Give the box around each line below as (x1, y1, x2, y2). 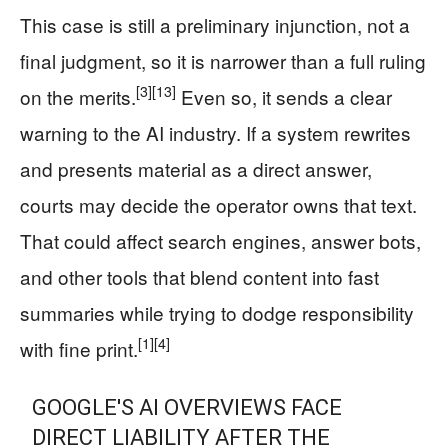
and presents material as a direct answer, (20, 154, 372, 182)
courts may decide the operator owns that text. (20, 190, 417, 218)
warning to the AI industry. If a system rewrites (20, 118, 411, 146)
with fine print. (20, 334, 138, 362)
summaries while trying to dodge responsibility (20, 298, 414, 326)
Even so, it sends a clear (176, 82, 392, 110)
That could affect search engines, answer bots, (20, 226, 421, 254)
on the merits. (20, 82, 136, 110)
